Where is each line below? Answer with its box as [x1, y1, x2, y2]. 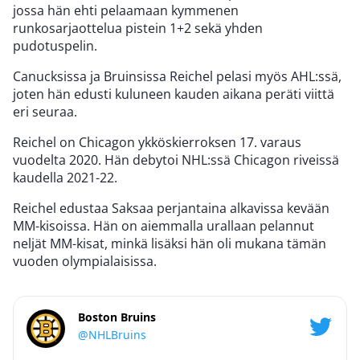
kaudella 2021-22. [13, 168, 117, 186]
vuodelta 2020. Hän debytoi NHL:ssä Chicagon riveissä [13, 150, 339, 169]
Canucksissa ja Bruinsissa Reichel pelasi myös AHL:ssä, [13, 67, 342, 85]
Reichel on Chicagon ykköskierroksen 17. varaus [13, 133, 301, 151]
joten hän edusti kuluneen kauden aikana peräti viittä [13, 84, 334, 103]
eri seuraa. [13, 102, 77, 121]
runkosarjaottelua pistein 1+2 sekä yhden [13, 18, 263, 37]
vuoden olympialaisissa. [13, 252, 157, 270]
